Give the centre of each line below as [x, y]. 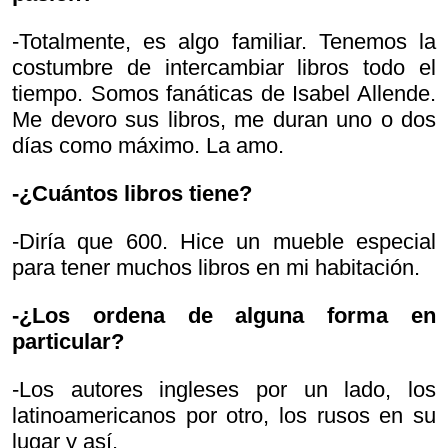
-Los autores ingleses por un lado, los [224, 389]
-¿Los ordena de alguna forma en [224, 315]
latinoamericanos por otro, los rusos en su [224, 415]
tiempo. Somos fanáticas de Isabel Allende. [224, 93]
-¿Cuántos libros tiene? [132, 193]
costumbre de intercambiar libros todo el [224, 67]
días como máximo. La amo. [148, 145]
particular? [68, 341]
